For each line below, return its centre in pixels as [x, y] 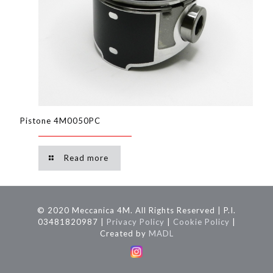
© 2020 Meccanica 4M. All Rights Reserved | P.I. [136, 211]
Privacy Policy [135, 222]
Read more [87, 158]
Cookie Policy [201, 222]
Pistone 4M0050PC [60, 121]
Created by [124, 234]
